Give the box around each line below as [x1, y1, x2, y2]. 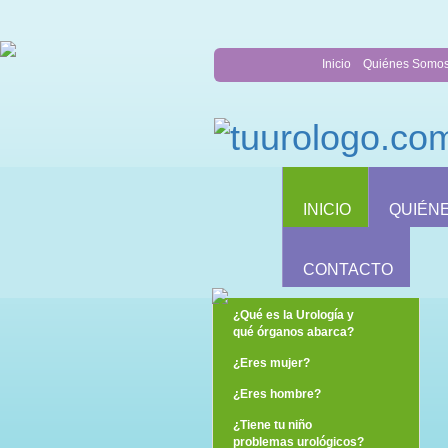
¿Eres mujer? [233, 355, 310, 370]
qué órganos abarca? [233, 324, 354, 339]
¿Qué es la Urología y [233, 307, 354, 322]
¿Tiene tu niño [233, 417, 312, 432]
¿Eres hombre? [233, 386, 321, 401]
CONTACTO [303, 260, 393, 278]
